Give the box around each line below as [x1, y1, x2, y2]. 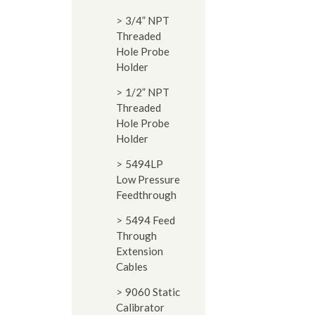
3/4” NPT [125, 14, 169, 27]
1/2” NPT [125, 86, 169, 98]
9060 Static [125, 285, 180, 298]
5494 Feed [125, 214, 175, 226]
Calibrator [116, 301, 165, 314]
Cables [116, 260, 148, 273]
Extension [116, 245, 163, 257]
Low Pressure [116, 173, 180, 186]
